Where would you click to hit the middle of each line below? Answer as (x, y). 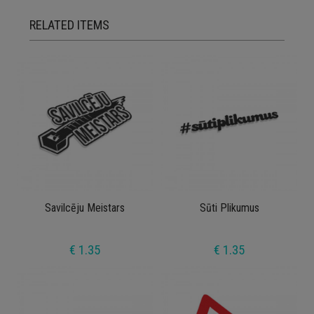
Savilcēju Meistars (84, 207)
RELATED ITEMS (70, 25)
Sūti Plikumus (229, 207)
